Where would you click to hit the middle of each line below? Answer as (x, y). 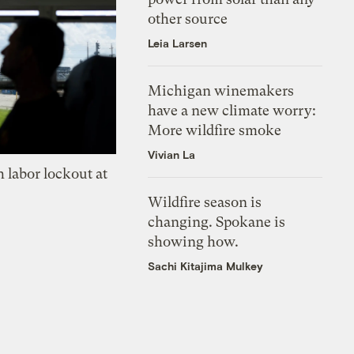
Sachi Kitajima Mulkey (206, 265)
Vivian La (172, 154)
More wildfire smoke (215, 130)
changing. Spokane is (217, 221)
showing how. (194, 241)
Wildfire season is (205, 201)
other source (188, 18)
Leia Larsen (178, 43)
